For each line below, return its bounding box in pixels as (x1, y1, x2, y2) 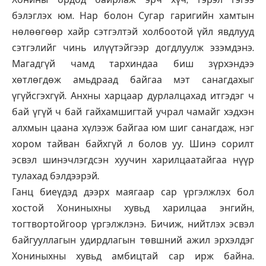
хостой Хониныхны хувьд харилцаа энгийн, (12, 202, 254, 214)
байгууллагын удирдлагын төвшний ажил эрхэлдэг (12, 235, 254, 246)
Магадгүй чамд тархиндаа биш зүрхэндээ (12, 58, 254, 70)
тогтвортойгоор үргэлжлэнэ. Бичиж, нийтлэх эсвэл (12, 218, 254, 230)
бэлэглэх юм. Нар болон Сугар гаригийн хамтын (12, 10, 254, 22)
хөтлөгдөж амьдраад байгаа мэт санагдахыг (12, 74, 254, 86)
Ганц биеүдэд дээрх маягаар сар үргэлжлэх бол (12, 186, 254, 198)
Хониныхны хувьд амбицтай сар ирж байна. (12, 251, 254, 262)
